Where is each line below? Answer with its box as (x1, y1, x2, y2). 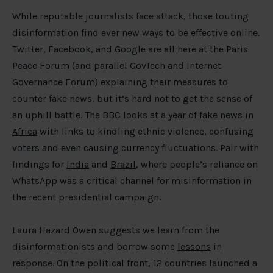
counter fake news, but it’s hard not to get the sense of (12, 93, 252, 105)
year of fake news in (168, 109, 253, 121)
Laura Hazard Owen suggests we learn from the (12, 224, 219, 236)
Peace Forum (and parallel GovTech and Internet (12, 60, 221, 72)
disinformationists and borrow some (12, 241, 177, 253)
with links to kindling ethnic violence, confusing (37, 126, 253, 138)
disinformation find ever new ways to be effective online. (12, 27, 260, 39)
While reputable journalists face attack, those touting (12, 10, 249, 23)
